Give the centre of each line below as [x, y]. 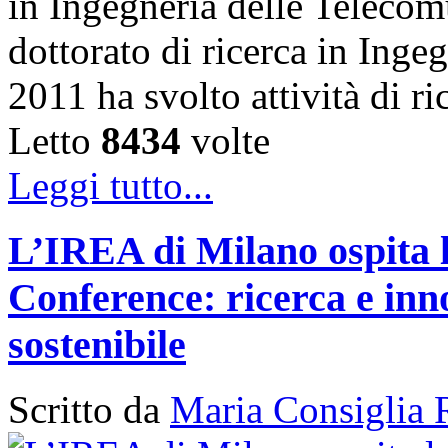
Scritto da [89, 409]
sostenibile [97, 344]
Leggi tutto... [110, 186]
